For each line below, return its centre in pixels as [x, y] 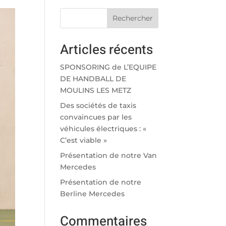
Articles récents [107, 50]
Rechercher [132, 18]
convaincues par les [96, 117]
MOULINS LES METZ [96, 91]
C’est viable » [84, 140]
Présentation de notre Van [109, 156]
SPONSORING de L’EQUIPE [108, 67]
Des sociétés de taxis [98, 106]
